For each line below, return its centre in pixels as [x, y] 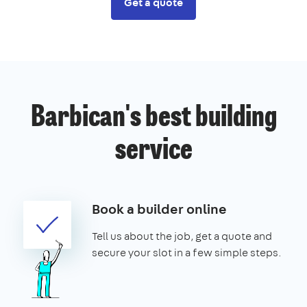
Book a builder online [159, 208]
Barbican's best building [153, 118]
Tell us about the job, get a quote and [182, 236]
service [153, 151]
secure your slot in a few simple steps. [187, 252]
